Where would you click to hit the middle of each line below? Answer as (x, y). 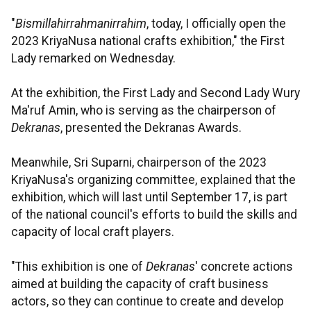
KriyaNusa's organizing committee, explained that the (153, 180)
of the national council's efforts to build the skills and (154, 215)
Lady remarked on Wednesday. (93, 59)
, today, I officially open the (216, 24)
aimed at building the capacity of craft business (140, 284)
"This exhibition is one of (78, 267)
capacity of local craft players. (93, 232)
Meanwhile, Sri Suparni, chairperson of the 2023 (139, 163)
